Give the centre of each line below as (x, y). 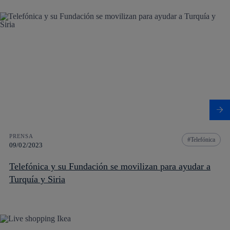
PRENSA (21, 136)
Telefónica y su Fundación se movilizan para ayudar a (110, 166)
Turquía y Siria (37, 179)
